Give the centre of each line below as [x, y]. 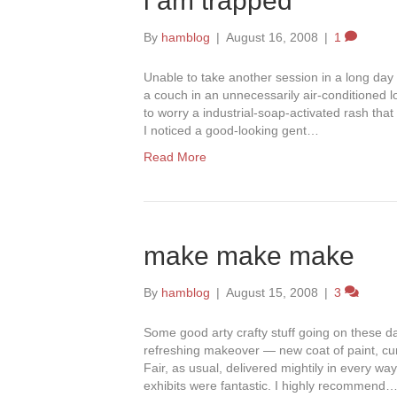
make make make [249, 256]
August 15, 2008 [272, 292]
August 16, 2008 [272, 37]
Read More [175, 157]
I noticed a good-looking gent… [231, 130]
